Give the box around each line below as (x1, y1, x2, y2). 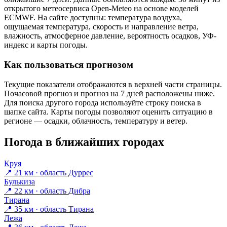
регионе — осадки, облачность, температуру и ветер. (4, 116, 187, 125)
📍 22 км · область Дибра (4, 186, 90, 196)
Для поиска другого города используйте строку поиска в (4, 98, 201, 107)
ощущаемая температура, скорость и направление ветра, (4, 22, 199, 31)
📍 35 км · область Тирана (4, 205, 94, 214)
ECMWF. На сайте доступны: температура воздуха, (4, 13, 182, 22)
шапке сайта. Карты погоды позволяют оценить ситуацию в (4, 107, 213, 116)
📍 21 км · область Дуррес (4, 168, 93, 177)
